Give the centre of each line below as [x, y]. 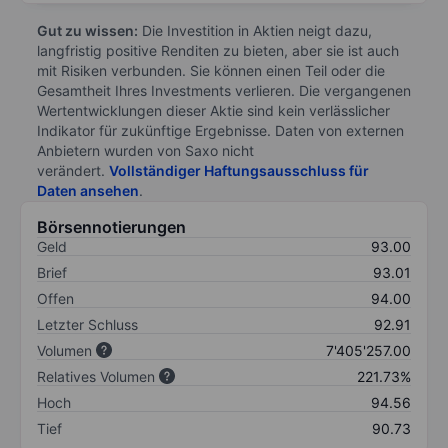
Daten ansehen [88, 190]
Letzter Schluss [87, 324]
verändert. [73, 170]
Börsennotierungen [111, 226]
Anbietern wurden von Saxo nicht [145, 150]
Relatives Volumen [96, 376]
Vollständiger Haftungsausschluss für [239, 170]
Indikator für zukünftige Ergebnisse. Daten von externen [220, 130]
